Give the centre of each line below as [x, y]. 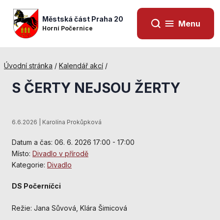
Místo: [22, 153]
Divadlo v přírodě [60, 153]
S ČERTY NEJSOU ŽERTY [96, 88]
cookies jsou [147, 214]
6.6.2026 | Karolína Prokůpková [57, 122]
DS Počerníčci [36, 186]
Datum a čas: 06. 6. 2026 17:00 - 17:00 [73, 142]
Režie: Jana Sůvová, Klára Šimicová [69, 208]
